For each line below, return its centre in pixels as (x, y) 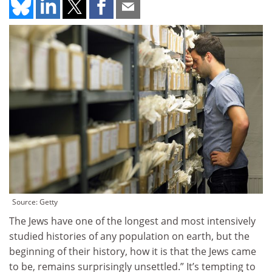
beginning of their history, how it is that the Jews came (133, 252)
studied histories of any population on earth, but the (129, 236)
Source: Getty (35, 202)
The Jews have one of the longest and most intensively (132, 221)
